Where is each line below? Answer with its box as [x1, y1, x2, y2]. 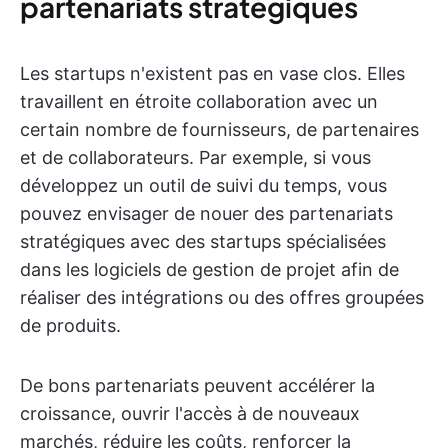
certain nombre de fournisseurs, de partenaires [20, 119, 419, 140]
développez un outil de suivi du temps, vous [20, 175, 387, 196]
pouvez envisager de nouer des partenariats [20, 203, 393, 224]
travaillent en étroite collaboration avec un [20, 91, 378, 112]
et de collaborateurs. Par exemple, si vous [20, 147, 371, 168]
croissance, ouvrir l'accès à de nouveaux [20, 403, 360, 424]
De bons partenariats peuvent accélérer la [20, 375, 375, 396]
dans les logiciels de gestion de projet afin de [20, 259, 399, 280]
